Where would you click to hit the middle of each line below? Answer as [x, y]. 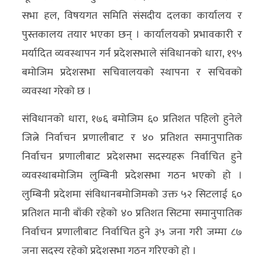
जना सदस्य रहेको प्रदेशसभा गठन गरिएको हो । [109, 251]
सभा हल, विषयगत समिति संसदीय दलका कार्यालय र [132, 16]
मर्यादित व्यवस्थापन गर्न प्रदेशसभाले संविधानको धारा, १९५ [132, 54]
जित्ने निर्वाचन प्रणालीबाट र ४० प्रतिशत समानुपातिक [132, 138]
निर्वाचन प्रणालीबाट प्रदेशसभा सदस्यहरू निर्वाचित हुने [132, 157]
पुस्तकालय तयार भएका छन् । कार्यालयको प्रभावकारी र [132, 35]
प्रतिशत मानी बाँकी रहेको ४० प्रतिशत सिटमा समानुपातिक [132, 213]
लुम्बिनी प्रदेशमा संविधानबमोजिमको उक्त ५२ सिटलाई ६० [132, 194]
